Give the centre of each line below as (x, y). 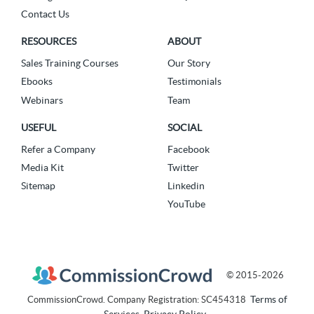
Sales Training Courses (70, 63)
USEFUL (39, 127)
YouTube (186, 204)
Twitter (183, 167)
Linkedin (186, 186)
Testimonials (194, 82)
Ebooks (37, 82)
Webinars (42, 100)
